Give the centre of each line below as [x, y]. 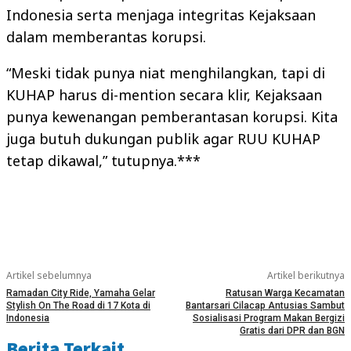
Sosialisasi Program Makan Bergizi [268, 318]
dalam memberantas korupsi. [106, 37]
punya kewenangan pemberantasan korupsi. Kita [172, 117]
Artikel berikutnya [306, 275]
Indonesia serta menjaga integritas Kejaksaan [161, 15]
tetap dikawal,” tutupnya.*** [103, 161]
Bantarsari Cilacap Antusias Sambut [265, 306]
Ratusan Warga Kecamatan [285, 293]
